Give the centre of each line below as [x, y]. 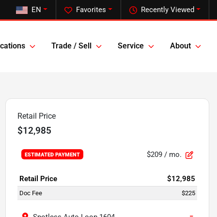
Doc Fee [31, 193]
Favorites [91, 10]
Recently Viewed [168, 10]
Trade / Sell [71, 46]
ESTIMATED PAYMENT [53, 155]
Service [131, 46]
